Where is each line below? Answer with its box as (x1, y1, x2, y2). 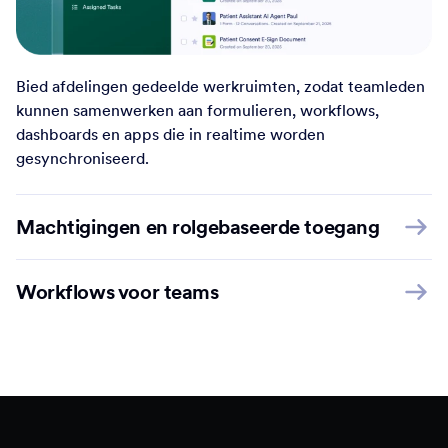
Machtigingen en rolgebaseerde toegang (16, 213, 380, 240)
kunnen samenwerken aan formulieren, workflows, (16, 99, 379, 120)
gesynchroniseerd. (16, 147, 149, 168)
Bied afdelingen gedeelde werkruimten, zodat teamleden (16, 75, 425, 96)
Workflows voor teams (16, 278, 219, 305)
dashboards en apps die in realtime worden (16, 123, 325, 144)
